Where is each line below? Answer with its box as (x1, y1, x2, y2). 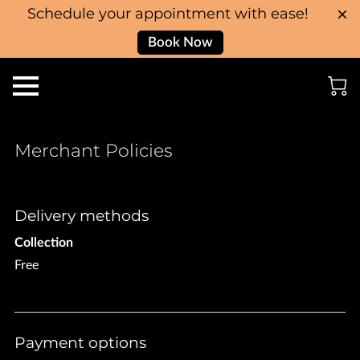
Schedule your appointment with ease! (27, 5, 309, 22)
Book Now (147, 35, 213, 49)
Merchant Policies (14, 140, 174, 162)
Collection (14, 235, 74, 249)
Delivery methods (14, 207, 149, 226)
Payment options (14, 333, 147, 352)
